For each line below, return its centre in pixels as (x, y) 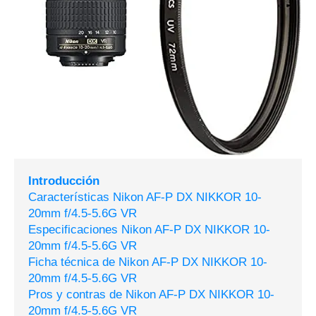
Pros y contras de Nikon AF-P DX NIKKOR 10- (151, 295)
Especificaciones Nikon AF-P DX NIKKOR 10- (149, 230)
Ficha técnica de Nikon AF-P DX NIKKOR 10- (148, 262)
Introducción (64, 181)
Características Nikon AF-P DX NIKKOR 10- (145, 197)
